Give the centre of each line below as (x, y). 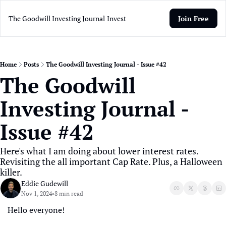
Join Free (193, 18)
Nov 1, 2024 (37, 193)
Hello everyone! (37, 210)
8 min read (69, 193)
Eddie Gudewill (45, 183)
